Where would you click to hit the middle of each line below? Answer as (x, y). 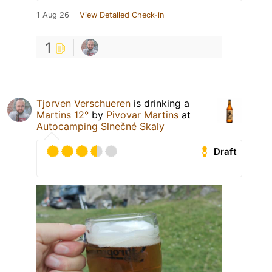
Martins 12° (63, 115)
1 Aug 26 (53, 15)
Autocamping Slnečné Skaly (100, 127)
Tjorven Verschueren (83, 104)
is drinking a (160, 104)
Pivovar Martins (142, 115)
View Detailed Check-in (122, 15)
